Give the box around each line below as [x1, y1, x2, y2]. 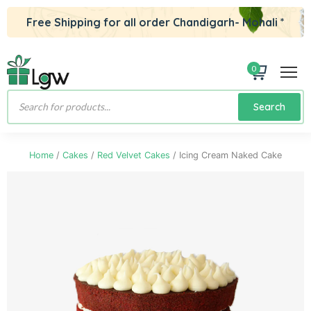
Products [8, 91, 58, 107]
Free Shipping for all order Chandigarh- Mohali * [26, 15, 285, 29]
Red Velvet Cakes [97, 149, 170, 160]
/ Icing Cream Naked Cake [170, 149, 282, 160]
